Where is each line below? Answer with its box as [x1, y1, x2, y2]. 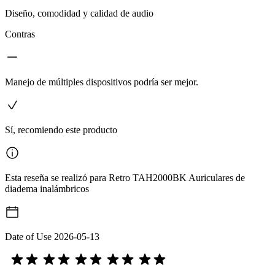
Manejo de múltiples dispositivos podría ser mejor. [5, 76, 198, 87]
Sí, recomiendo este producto [5, 124, 117, 135]
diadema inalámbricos [5, 183, 89, 194]
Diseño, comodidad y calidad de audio [5, 7, 153, 18]
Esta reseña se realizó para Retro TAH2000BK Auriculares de [5, 172, 245, 183]
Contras [5, 28, 35, 39]
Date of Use [5, 231, 52, 242]
